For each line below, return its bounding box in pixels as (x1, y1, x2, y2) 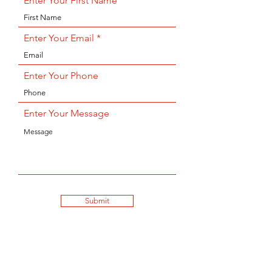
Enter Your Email (24, 32, 94, 44)
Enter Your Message (24, 107, 109, 119)
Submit (85, 196, 109, 205)
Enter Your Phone (24, 70, 98, 81)
